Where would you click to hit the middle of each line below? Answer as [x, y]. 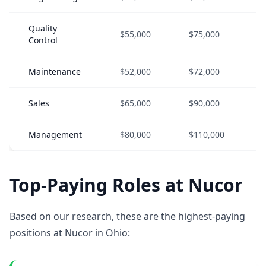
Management [55, 134]
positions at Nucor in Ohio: [70, 233]
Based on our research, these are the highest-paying [127, 216]
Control [43, 40]
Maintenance [55, 72]
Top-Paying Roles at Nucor [126, 185]
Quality [43, 28]
